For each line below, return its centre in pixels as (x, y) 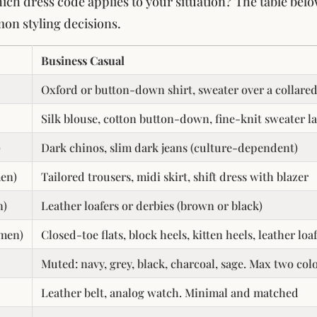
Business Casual (83, 60)
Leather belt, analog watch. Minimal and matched (170, 292)
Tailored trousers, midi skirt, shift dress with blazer (175, 176)
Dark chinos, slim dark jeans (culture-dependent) (169, 147)
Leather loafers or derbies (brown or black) (152, 205)
